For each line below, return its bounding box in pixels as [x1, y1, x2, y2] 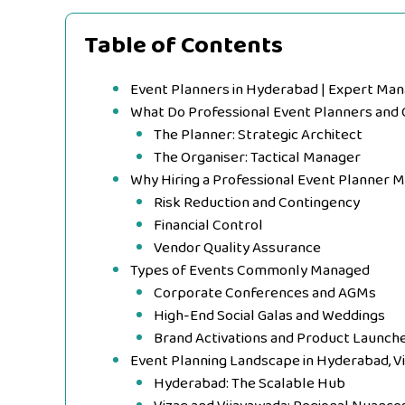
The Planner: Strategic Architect [153, 122, 363, 147]
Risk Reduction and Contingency [153, 190, 360, 215]
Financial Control [153, 212, 263, 238]
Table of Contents [84, 25, 283, 65]
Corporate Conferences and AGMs [153, 280, 376, 306]
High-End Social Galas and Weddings [153, 303, 385, 328]
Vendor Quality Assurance [153, 235, 321, 260]
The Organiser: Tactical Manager [153, 145, 361, 170]
